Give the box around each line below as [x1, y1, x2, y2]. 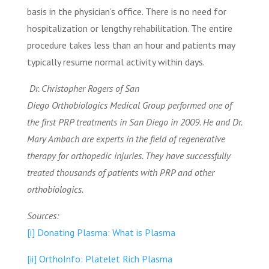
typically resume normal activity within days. [26, 55, 205, 68]
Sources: [26, 209, 59, 222]
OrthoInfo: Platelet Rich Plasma [36, 252, 172, 265]
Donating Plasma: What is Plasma [34, 226, 175, 238]
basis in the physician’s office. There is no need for [26, 5, 226, 17]
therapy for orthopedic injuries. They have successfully [26, 149, 231, 162]
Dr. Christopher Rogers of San [26, 82, 139, 94]
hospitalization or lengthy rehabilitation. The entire [26, 22, 232, 34]
